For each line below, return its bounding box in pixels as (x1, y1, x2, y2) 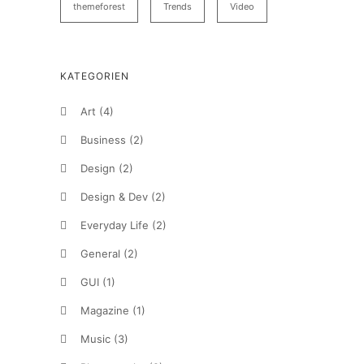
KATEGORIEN (60, 70, 129, 82)
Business (80, 133, 126, 146)
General (80, 247, 120, 260)
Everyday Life (80, 219, 149, 232)
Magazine (80, 304, 129, 317)
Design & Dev (80, 190, 148, 203)
